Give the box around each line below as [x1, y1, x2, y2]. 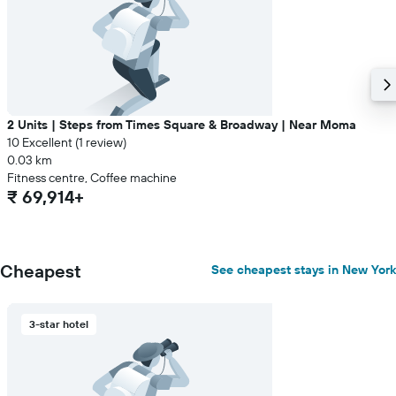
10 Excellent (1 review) [7, 134, 126, 150]
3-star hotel [29, 317, 88, 331]
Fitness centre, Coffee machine [7, 170, 177, 186]
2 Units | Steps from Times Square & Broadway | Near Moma [7, 117, 356, 133]
